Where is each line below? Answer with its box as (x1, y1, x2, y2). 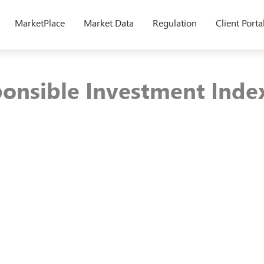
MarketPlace (15, 14, 65, 31)
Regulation (153, 14, 197, 31)
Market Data (84, 14, 134, 31)
